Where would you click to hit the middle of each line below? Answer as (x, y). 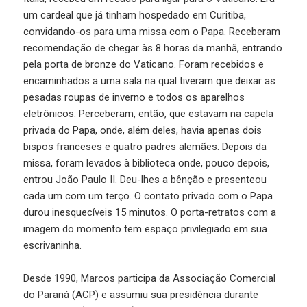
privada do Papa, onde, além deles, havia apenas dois (143, 131)
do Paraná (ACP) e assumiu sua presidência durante (141, 295)
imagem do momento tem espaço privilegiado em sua (146, 229)
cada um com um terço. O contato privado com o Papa (148, 196)
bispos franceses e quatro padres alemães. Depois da (145, 147)
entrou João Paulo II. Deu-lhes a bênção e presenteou (145, 180)
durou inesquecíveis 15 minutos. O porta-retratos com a (150, 213)
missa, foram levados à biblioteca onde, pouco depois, (147, 163)
